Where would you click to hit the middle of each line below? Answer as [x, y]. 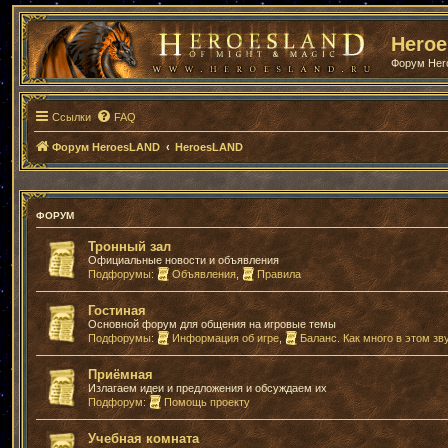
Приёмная [120, 374]
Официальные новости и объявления [183, 260]
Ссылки [71, 117]
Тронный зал [129, 246]
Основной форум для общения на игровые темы [212, 324]
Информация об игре [225, 338]
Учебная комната [143, 438]
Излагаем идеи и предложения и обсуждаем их [207, 388]
